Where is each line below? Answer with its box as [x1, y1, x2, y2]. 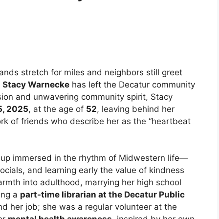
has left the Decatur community [69, 79, 195, 89]
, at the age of [28, 104, 86, 114]
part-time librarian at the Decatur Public [20, 190, 185, 200]
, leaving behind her [97, 104, 175, 114]
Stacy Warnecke [2, 79, 69, 89]
